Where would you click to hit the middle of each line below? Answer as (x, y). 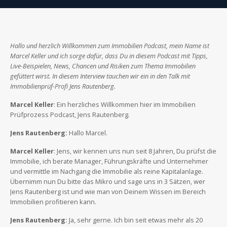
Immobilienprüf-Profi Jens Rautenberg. (64, 86)
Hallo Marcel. (87, 133)
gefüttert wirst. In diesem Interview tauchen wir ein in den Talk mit (100, 76)
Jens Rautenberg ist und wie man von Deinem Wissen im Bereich (108, 191)
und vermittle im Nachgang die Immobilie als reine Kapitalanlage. (107, 171)
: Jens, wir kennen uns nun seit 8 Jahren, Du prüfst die (135, 151)
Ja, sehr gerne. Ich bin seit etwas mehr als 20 (136, 220)
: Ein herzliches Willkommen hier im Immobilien (125, 104)
